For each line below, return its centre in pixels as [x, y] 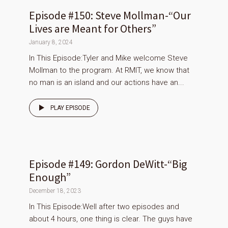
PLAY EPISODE [70, 108]
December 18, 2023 [55, 191]
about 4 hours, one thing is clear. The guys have [111, 219]
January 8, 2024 [51, 42]
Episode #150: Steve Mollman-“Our [110, 16]
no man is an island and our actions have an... [107, 83]
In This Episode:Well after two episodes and [104, 207]
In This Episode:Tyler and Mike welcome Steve [108, 58]
